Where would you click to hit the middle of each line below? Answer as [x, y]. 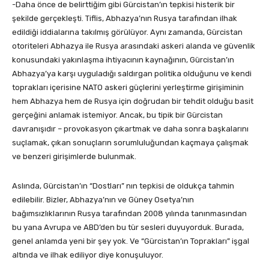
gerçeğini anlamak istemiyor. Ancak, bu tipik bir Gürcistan [117, 115]
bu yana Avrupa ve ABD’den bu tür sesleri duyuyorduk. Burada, [128, 227]
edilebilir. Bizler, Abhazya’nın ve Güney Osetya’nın [103, 199]
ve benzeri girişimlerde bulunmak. [74, 156]
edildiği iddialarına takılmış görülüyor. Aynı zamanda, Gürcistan [127, 32]
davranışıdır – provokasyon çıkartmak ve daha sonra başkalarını [130, 128]
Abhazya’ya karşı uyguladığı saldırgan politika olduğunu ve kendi [132, 73]
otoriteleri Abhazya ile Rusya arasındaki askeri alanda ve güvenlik [134, 46]
